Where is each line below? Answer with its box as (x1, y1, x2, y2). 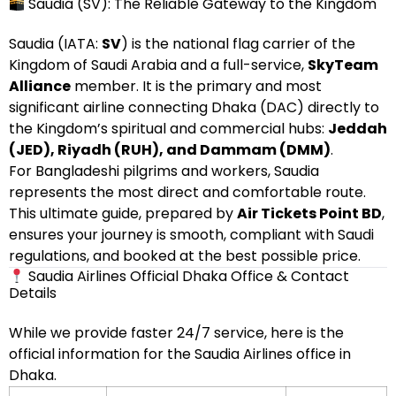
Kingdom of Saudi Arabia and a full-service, (9, 55, 308, 75)
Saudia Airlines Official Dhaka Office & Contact (25, 266, 350, 286)
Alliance (9, 76, 71, 96)
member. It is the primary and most (71, 76, 322, 96)
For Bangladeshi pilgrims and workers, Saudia (9, 161, 319, 181)
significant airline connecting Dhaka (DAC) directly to (9, 97, 379, 118)
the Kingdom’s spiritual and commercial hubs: (9, 118, 328, 139)
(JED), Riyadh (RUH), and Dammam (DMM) (9, 140, 331, 160)
